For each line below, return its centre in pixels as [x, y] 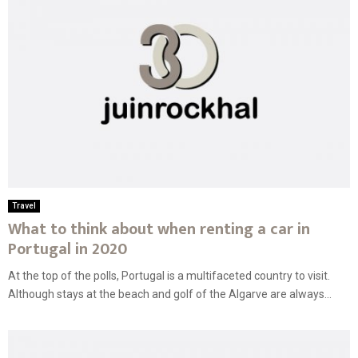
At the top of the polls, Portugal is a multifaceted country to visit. [169, 276]
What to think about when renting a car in [159, 230]
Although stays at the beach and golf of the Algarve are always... [170, 294]
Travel [24, 206]
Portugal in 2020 [68, 250]
